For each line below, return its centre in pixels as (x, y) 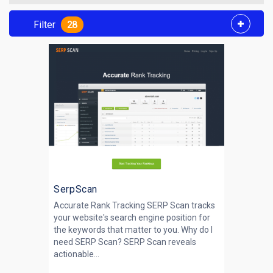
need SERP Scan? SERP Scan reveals (125, 242)
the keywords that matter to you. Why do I (133, 230)
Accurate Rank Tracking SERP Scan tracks (134, 205)
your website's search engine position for (132, 218)
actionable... (76, 254)
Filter (44, 25)
